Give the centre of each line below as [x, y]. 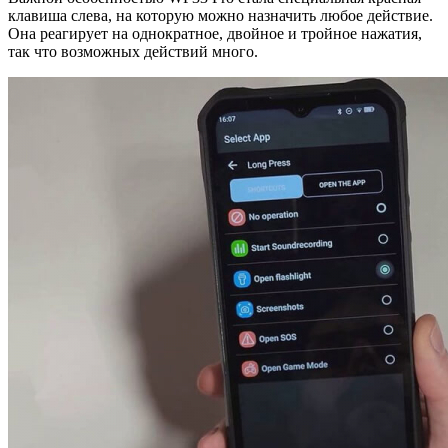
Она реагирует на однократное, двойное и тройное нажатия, [215, 33]
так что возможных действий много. [133, 51]
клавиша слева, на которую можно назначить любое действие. [220, 15]
